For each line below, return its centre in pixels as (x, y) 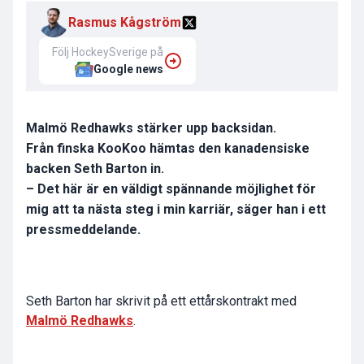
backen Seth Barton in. (95, 169)
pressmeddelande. (83, 230)
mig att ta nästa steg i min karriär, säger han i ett (176, 210)
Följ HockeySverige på (108, 52)
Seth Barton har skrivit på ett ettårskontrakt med (161, 301)
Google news (128, 69)
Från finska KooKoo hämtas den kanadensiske (168, 149)
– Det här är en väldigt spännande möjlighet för (171, 189)
